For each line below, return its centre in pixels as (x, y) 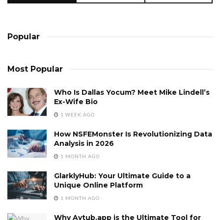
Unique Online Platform (98, 185)
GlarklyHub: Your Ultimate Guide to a (122, 176)
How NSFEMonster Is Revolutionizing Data (133, 134)
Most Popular (35, 69)
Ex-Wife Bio (76, 101)
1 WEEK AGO (77, 114)
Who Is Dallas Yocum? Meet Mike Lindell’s (132, 92)
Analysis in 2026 (84, 143)
